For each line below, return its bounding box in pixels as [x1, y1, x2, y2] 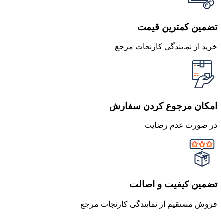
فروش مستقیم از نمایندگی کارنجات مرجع [80, 199, 217, 208]
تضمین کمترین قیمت [137, 22, 217, 33]
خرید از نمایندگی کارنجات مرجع [115, 42, 217, 51]
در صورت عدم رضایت [145, 121, 217, 130]
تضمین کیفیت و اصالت [129, 179, 217, 190]
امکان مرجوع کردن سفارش [109, 100, 217, 111]
